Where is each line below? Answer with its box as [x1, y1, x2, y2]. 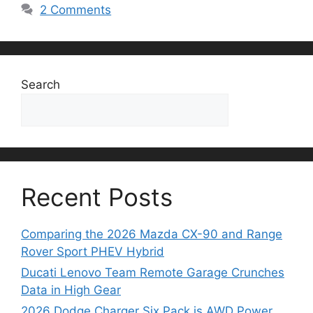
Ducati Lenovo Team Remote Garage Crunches [21, 265, 284, 280]
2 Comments [40, 3, 112, 17]
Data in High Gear [21, 283, 121, 298]
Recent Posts [21, 182, 173, 212]
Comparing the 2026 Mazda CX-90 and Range [21, 227, 282, 242]
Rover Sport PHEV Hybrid [21, 245, 164, 259]
